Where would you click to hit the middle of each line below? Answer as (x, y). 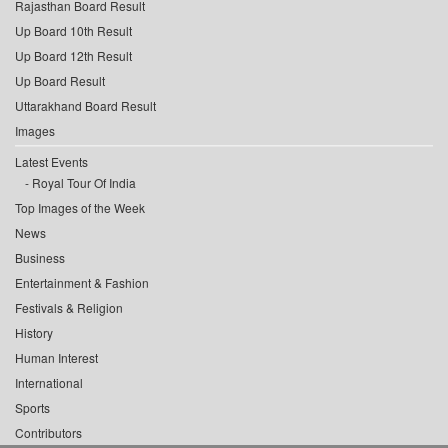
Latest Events (51, 162)
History (34, 333)
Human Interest (56, 358)
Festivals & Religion (69, 308)
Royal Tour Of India (84, 183)
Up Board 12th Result (73, 56)
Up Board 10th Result (73, 31)
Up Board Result (60, 81)
